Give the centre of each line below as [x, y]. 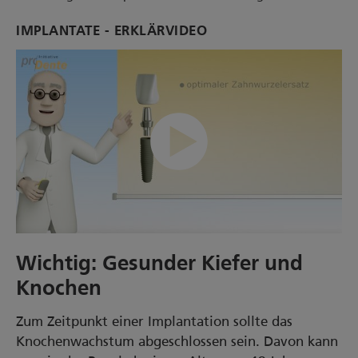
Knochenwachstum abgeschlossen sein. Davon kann [177, 341]
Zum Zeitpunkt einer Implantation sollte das [154, 321]
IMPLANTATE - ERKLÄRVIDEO [111, 32]
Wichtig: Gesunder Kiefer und [159, 265]
